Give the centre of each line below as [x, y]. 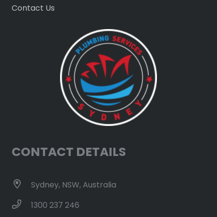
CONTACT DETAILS [69, 152]
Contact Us [33, 8]
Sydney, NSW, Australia [73, 185]
